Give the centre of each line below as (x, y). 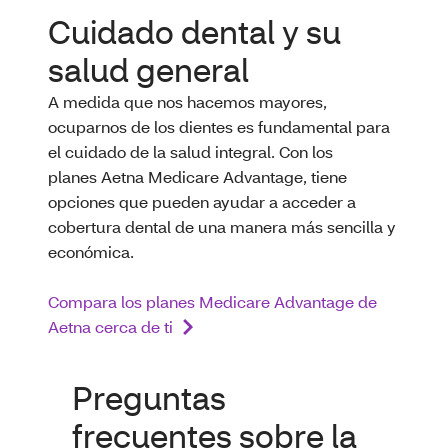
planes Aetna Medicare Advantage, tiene (197, 176)
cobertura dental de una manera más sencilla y (222, 226)
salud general (148, 69)
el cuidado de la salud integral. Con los (190, 151)
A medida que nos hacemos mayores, (187, 101)
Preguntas (149, 397)
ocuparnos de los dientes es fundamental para (219, 126)
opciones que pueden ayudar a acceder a (202, 201)
